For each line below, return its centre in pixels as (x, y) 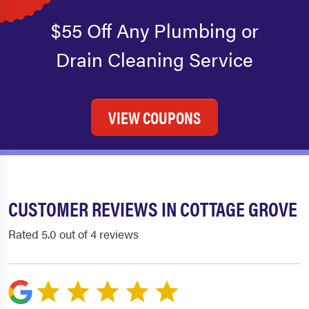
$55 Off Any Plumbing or (154, 30)
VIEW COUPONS (154, 118)
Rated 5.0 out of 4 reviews (73, 234)
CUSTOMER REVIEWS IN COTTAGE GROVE (153, 209)
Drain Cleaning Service (154, 59)
